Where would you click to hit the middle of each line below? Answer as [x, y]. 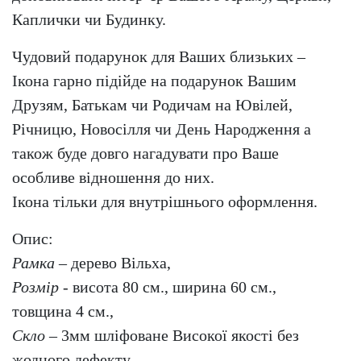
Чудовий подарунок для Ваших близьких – [159, 57]
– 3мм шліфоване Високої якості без [172, 336]
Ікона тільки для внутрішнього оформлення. [165, 202]
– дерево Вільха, [113, 263]
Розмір [35, 287]
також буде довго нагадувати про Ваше [145, 154]
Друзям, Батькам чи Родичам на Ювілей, [152, 105]
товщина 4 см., [63, 311]
